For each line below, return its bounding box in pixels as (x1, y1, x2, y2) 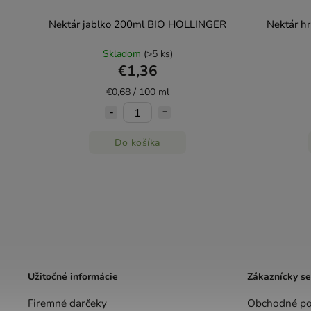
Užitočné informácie (28, 269, 118, 283)
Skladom (102, 47, 144, 60)
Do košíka (115, 135, 160, 149)
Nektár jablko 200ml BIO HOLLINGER (49, 17, 226, 31)
